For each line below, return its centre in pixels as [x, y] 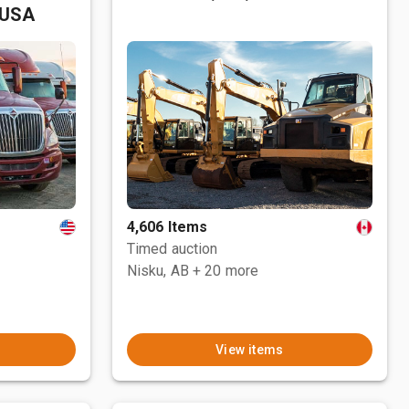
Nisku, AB [158, 271]
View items [249, 350]
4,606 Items [167, 227]
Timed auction [172, 249]
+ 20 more [226, 271]
